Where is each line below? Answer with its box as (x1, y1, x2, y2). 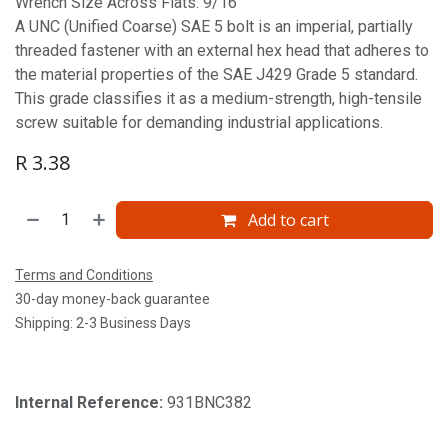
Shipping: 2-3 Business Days (15, 315, 191, 331)
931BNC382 (167, 393, 252, 412)
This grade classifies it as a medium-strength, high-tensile (15, 89, 422, 108)
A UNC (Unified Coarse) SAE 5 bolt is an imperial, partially (15, 17, 413, 36)
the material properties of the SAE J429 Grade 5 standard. (15, 65, 418, 84)
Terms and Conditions (15, 267, 153, 283)
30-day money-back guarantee (15, 291, 210, 307)
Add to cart (243, 209, 329, 231)
